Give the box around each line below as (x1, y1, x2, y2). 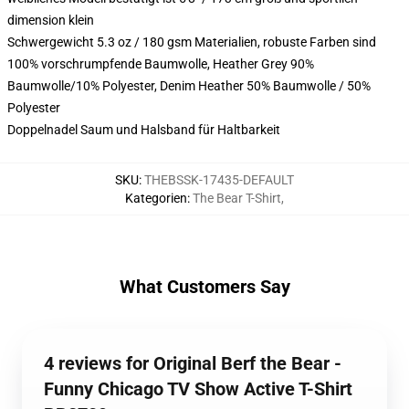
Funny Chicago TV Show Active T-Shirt (44, 378, 352, 400)
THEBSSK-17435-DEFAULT (144, 173, 294, 187)
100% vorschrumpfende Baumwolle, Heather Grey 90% (7, 57, 314, 71)
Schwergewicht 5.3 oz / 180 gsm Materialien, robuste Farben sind (7, 35, 376, 49)
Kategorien (125, 191, 187, 205)
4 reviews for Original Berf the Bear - (44, 352, 341, 374)
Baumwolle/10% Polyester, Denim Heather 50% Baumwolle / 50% (7, 79, 371, 93)
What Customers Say (119, 276, 290, 298)
